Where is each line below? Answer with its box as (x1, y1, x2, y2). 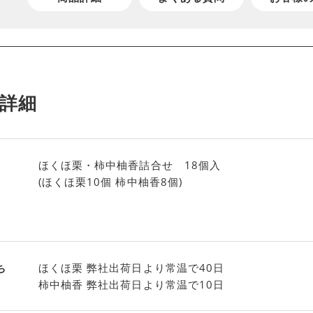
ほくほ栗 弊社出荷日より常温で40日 (38, 261, 224, 275)
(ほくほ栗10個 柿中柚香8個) (38, 175, 182, 189)
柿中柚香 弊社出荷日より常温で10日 (38, 277, 224, 291)
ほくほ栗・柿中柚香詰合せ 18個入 (38, 158, 221, 172)
